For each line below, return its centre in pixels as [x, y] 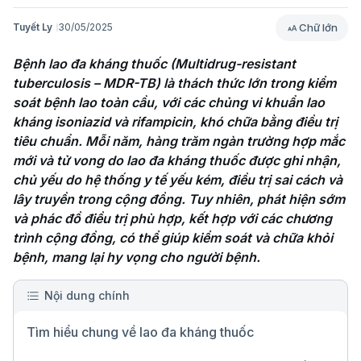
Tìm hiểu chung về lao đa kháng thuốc [140, 332]
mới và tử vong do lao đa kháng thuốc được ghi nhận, [177, 161]
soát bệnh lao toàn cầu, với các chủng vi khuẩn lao [169, 103]
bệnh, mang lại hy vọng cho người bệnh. [137, 257]
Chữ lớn [318, 27]
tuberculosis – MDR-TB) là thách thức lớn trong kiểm [174, 83]
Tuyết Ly [33, 27]
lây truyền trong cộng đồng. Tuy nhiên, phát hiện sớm [179, 199]
